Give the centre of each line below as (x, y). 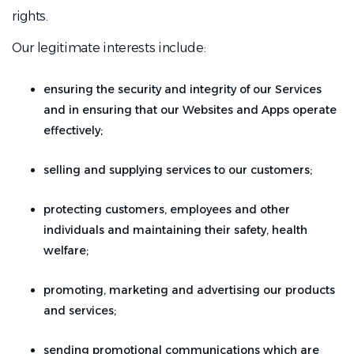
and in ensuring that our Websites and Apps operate (190, 110)
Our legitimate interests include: (109, 48)
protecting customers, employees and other (167, 209)
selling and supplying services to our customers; (178, 170)
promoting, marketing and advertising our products (189, 290)
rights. (30, 16)
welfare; (66, 250)
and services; (80, 311)
